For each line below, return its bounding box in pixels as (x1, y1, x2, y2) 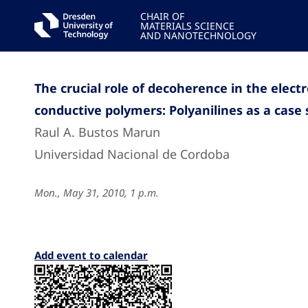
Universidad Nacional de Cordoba (34, 146, 230, 162)
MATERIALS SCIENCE (140, 19, 234, 32)
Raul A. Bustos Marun (34, 124, 160, 140)
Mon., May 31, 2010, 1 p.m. (34, 186, 159, 199)
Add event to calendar (34, 248, 148, 262)
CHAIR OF (140, 10, 184, 23)
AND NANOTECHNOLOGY (140, 29, 256, 42)
